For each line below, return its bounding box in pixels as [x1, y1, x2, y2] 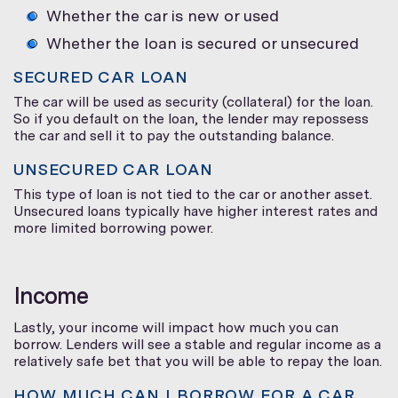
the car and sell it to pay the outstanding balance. [13, 126, 334, 144]
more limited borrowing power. [13, 219, 213, 236]
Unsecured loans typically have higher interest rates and [13, 202, 378, 219]
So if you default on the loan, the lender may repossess [13, 109, 369, 127]
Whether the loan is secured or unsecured [46, 33, 359, 52]
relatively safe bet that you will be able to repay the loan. [13, 352, 382, 370]
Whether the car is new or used [46, 5, 279, 25]
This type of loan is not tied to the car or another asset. [13, 185, 372, 203]
